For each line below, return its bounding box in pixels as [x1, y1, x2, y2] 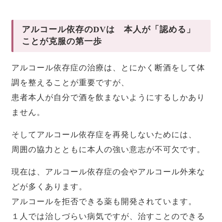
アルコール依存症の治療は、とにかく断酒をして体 [11, 63, 206, 72]
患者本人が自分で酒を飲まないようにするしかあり [11, 93, 206, 102]
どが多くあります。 [11, 182, 88, 191]
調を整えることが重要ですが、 [11, 78, 130, 87]
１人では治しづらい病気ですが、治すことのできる [11, 212, 206, 221]
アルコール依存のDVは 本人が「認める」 [22, 25, 196, 35]
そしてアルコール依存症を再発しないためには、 [11, 130, 197, 139]
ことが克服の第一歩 [22, 37, 103, 47]
